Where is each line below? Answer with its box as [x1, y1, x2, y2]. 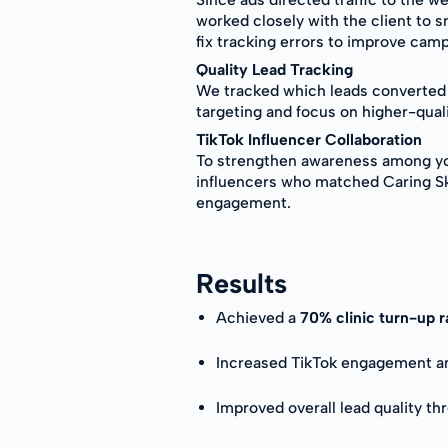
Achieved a [216, 307, 301, 327]
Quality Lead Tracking [196, 60, 353, 80]
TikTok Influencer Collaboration [196, 129, 422, 149]
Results [196, 266, 287, 300]
